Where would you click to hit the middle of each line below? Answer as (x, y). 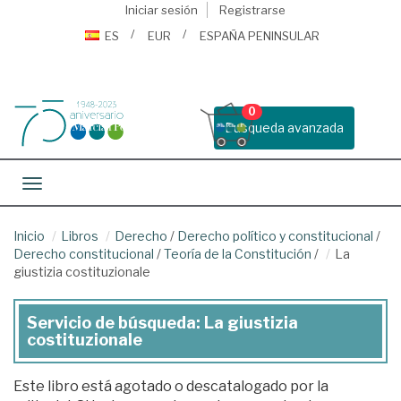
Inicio (29, 236)
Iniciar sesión (161, 10)
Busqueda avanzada (284, 128)
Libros (80, 236)
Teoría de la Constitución (238, 254)
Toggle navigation (85, 185)
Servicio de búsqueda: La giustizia (162, 323)
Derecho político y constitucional (275, 236)
